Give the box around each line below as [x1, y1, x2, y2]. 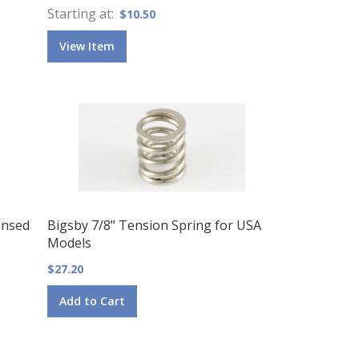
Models [46, 233, 91, 252]
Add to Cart [58, 292, 125, 309]
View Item [58, 38, 115, 54]
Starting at [46, 4, 111, 22]
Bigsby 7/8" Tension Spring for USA [46, 216, 261, 234]
